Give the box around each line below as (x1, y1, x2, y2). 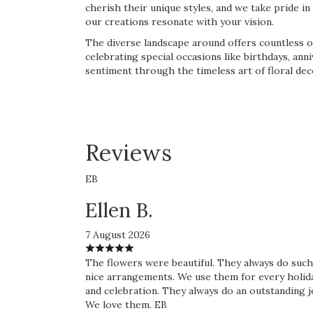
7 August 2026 (85, 228, 150, 242)
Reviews (85, 138, 172, 168)
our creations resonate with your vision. (85, 15, 274, 29)
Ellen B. (85, 198, 153, 224)
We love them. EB (85, 298, 167, 312)
